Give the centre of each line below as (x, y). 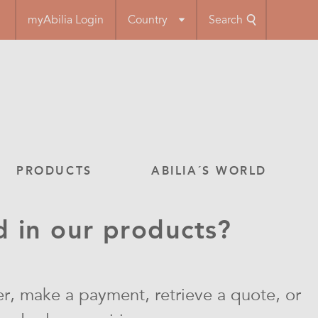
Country (148, 20)
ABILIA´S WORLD (209, 170)
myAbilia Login (66, 20)
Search (226, 20)
